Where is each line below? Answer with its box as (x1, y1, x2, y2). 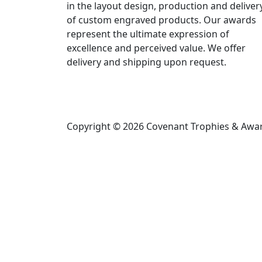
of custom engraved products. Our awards (67, 13, 256, 26)
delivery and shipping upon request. (67, 56, 226, 68)
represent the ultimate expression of (67, 27, 229, 40)
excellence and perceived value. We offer (67, 42, 246, 54)
